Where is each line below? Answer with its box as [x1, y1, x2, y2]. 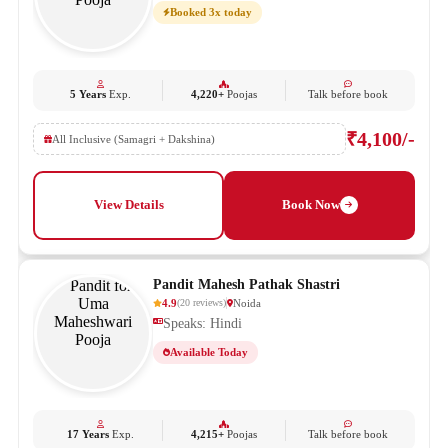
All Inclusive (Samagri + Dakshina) [52, 132, 215, 145]
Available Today [170, 345, 248, 358]
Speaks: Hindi [163, 315, 242, 331]
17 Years [66, 427, 109, 440]
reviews [193, 297, 223, 309]
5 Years [69, 87, 106, 100]
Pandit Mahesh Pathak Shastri [153, 276, 340, 292]
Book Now [281, 197, 340, 213]
